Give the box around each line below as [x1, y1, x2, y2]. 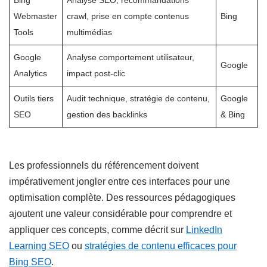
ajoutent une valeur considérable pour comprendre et [9, 209, 232, 219]
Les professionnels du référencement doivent [9, 160, 198, 171]
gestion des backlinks [67, 110, 148, 120]
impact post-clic [67, 69, 126, 79]
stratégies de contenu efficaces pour [85, 241, 237, 252]
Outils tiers [14, 94, 54, 104]
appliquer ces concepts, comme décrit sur [9, 225, 186, 235]
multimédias [67, 27, 113, 38]
